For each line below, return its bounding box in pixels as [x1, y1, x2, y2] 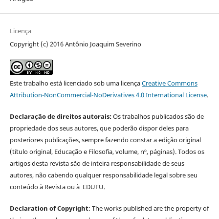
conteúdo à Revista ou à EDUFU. [9, 182, 105, 191]
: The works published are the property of [88, 204, 209, 213]
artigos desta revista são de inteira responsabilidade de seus [9, 158, 184, 168]
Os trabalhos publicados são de [111, 111, 204, 121]
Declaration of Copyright [9, 204, 88, 213]
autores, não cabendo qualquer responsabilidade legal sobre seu [9, 170, 197, 179]
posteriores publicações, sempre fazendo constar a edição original [9, 135, 201, 144]
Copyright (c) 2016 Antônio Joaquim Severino [9, 39, 141, 48]
